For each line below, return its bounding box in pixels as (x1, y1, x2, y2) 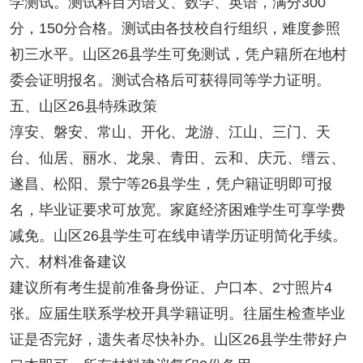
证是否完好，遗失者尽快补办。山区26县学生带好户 (9, 331, 347, 348)
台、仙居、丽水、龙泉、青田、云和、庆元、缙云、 (9, 150, 345, 167)
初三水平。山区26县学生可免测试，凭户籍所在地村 (9, 46, 347, 63)
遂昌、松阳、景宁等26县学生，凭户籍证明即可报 (9, 176, 332, 193)
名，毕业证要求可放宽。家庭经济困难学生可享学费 (9, 202, 345, 219)
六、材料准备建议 (9, 254, 126, 271)
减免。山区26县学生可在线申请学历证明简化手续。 (9, 228, 347, 245)
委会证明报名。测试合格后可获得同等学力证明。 (9, 72, 331, 89)
